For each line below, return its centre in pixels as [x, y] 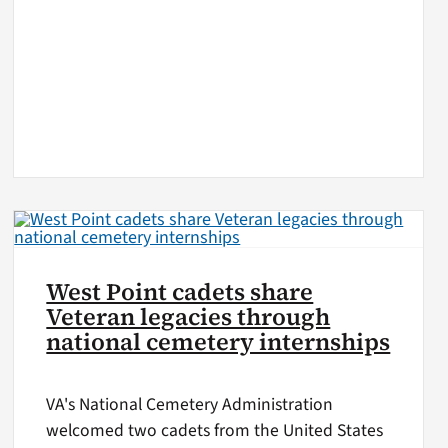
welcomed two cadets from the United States [215, 431]
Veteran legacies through [188, 316]
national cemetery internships [218, 341]
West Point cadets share [180, 291]
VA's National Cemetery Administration [190, 405]
